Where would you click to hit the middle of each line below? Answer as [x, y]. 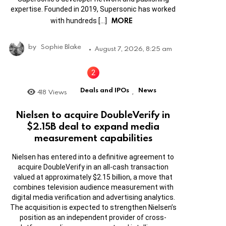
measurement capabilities [93, 137]
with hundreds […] [80, 21]
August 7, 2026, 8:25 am [133, 49]
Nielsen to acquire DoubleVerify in [93, 114]
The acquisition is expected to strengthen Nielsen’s [93, 207]
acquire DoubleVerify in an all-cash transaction [93, 167]
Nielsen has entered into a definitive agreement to [93, 157]
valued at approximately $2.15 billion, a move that [93, 177]
